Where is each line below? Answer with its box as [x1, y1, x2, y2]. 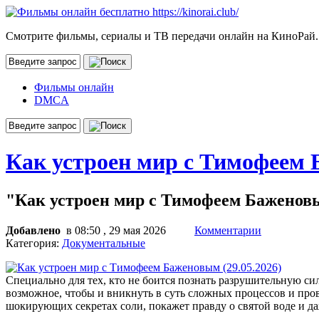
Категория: [6, 236, 62, 249]
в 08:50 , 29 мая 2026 [63, 224, 174, 236]
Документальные [62, 236, 145, 249]
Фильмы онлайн [34, 81, 114, 93]
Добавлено [6, 224, 63, 236]
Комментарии [194, 224, 261, 236]
